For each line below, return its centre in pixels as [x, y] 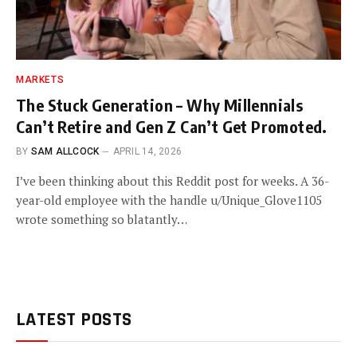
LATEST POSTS [74, 319]
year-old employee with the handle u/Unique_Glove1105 [169, 200]
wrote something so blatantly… [102, 219]
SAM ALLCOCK [65, 151]
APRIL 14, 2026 [147, 151]
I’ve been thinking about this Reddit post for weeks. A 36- [173, 180]
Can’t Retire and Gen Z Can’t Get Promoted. [172, 126]
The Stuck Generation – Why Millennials [160, 104]
